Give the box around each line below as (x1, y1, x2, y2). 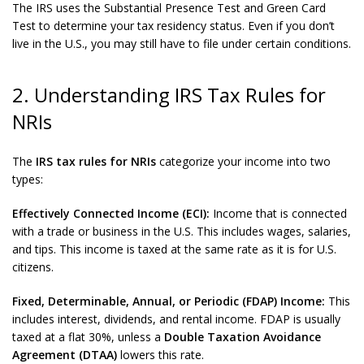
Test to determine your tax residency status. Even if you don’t (12, 18, 335, 33)
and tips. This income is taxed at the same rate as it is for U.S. (12, 241, 336, 257)
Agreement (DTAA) (12, 347, 117, 362)
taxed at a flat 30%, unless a (12, 329, 164, 344)
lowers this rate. (117, 347, 204, 362)
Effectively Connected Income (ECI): (12, 206, 210, 221)
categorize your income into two (156, 154, 331, 169)
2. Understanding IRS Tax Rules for (12, 81, 326, 108)
